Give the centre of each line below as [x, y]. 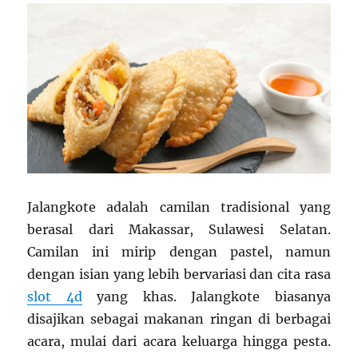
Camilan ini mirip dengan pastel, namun [179, 252]
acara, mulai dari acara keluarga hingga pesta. [179, 342]
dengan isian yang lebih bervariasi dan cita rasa [179, 274]
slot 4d [55, 297]
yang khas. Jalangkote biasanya [206, 297]
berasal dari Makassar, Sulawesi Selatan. [179, 230]
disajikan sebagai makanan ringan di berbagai [179, 319]
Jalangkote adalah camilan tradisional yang [179, 207]
